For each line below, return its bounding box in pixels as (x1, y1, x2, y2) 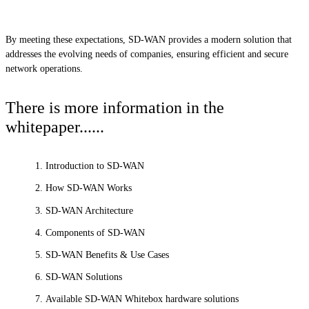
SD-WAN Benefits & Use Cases (46, 249, 170, 260)
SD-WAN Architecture (46, 205, 134, 216)
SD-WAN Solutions (46, 272, 123, 283)
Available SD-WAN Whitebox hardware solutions (46, 294, 239, 305)
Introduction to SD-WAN (46, 161, 145, 172)
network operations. (6, 63, 83, 74)
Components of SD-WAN (46, 227, 146, 238)
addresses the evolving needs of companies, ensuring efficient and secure (6, 49, 288, 60)
